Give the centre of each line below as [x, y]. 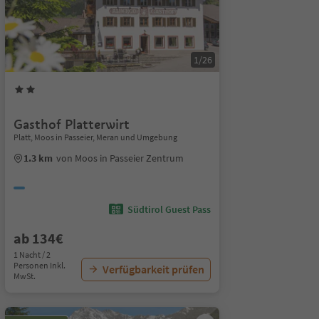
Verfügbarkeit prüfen [153, 269]
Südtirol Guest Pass [169, 209]
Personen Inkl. [39, 265]
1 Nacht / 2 [32, 255]
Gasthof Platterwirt [71, 124]
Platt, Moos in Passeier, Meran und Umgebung [95, 137]
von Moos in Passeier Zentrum [120, 158]
